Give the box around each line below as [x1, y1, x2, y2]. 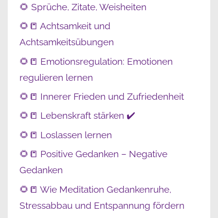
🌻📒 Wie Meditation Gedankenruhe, [19, 183, 171, 195]
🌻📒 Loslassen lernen [19, 129, 112, 140]
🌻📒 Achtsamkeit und [19, 20, 110, 32]
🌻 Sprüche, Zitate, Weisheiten [19, 1, 146, 12]
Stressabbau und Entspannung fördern [19, 200, 184, 211]
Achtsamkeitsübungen [19, 36, 114, 48]
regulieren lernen [19, 72, 93, 83]
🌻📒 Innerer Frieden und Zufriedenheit [19, 91, 184, 102]
